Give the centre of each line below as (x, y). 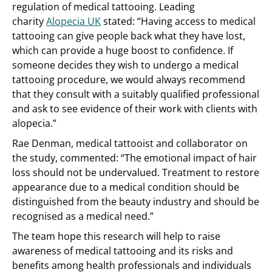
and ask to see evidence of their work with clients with (135, 109)
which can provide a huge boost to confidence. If (123, 51)
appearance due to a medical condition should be (126, 187)
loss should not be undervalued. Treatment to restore (136, 173)
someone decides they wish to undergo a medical (125, 65)
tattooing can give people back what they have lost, (129, 36)
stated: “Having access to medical (178, 22)
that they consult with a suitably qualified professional (136, 94)
